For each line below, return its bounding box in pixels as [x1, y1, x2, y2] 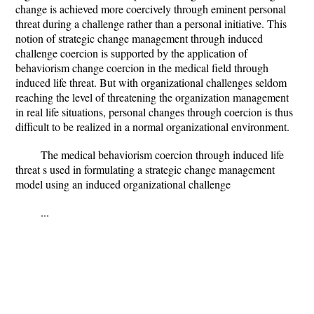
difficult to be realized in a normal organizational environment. [15, 119, 289, 134]
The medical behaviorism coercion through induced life [41, 147, 284, 162]
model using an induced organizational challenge [15, 177, 231, 191]
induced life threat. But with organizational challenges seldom [15, 75, 287, 90]
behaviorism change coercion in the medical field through [15, 60, 268, 75]
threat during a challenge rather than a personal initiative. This [15, 16, 287, 31]
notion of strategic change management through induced [15, 31, 263, 46]
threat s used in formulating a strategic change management [15, 162, 275, 177]
